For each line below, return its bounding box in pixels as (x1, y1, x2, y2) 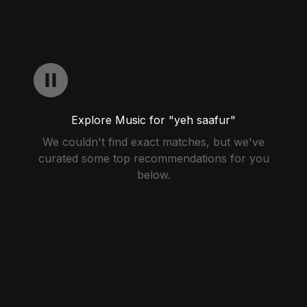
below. (136, 168, 171, 182)
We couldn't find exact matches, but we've (42, 135, 265, 149)
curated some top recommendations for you (38, 151, 269, 165)
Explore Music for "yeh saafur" (71, 113, 236, 127)
